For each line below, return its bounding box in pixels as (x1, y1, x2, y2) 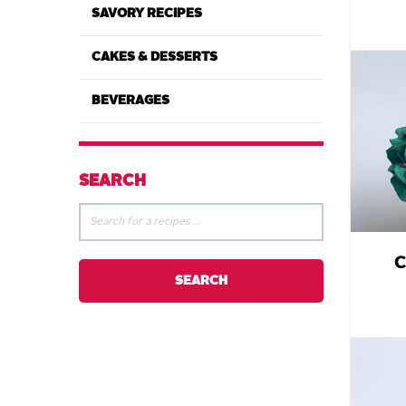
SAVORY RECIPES (92, 8, 202, 20)
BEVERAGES (92, 95, 169, 107)
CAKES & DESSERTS (92, 52, 217, 63)
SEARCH (79, 173, 146, 189)
